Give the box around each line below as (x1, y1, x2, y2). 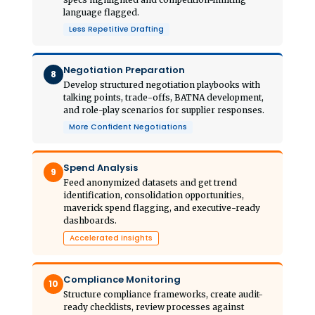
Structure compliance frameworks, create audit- (63, 288, 263, 300)
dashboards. (63, 214, 117, 226)
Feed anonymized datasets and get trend (63, 176, 237, 188)
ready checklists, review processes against (63, 301, 244, 312)
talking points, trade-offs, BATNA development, (63, 91, 264, 103)
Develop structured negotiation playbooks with (63, 79, 260, 90)
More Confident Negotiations (69, 121, 187, 132)
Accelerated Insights (70, 232, 153, 243)
